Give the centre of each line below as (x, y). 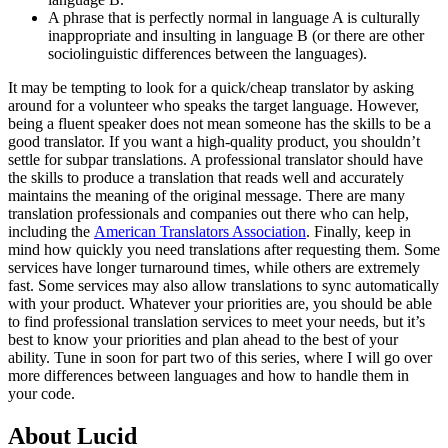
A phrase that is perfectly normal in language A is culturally (234, 18)
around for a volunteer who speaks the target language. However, (213, 106)
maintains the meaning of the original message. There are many (206, 196)
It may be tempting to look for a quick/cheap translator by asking (211, 88)
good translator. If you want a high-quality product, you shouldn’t (214, 142)
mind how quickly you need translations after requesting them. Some (224, 250)
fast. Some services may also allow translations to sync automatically (223, 286)
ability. (29, 358)
